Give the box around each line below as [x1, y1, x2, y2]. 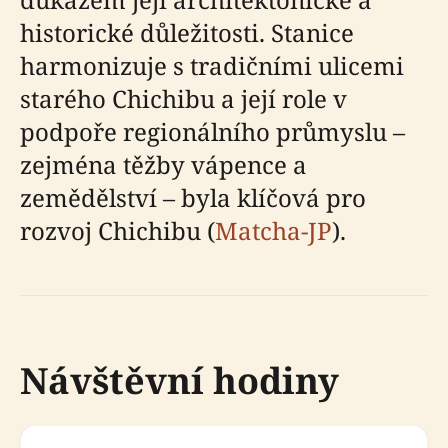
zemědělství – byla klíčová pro [20, 181, 366, 214]
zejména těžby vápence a [20, 148, 307, 181]
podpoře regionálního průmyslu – [20, 115, 405, 148]
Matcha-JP [215, 214, 332, 247]
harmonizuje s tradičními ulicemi [20, 49, 404, 82]
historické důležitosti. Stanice [20, 16, 354, 49]
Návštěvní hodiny [20, 356, 339, 405]
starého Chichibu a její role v [20, 82, 347, 115]
